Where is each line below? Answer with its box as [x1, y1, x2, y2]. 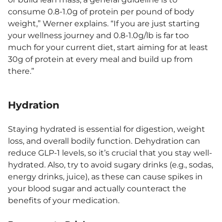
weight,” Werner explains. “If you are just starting [8, 18, 200, 28]
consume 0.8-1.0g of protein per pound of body [8, 6, 194, 16]
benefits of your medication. [8, 195, 119, 205]
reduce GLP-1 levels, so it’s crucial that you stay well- [8, 148, 212, 158]
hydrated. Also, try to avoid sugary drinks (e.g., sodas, [8, 160, 213, 169]
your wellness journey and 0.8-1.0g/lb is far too [8, 30, 189, 40]
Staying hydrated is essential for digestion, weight [8, 124, 205, 134]
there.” [8, 66, 34, 76]
